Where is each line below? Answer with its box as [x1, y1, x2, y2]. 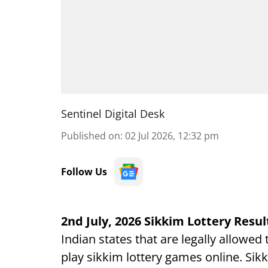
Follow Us [61, 165, 107, 178]
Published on [61, 129, 120, 142]
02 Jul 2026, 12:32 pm [125, 129, 219, 142]
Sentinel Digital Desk [61, 106, 165, 121]
